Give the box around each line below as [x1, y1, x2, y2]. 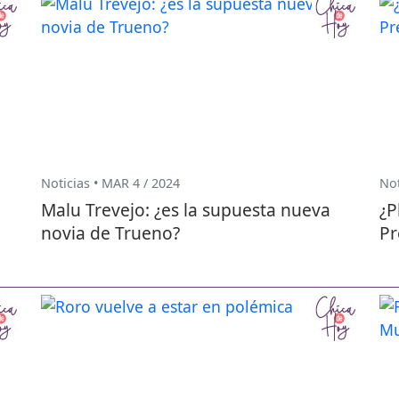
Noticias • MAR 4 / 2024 [41, 175, 180, 191]
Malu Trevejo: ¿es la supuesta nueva [41, 198, 330, 223]
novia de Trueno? [41, 221, 180, 246]
